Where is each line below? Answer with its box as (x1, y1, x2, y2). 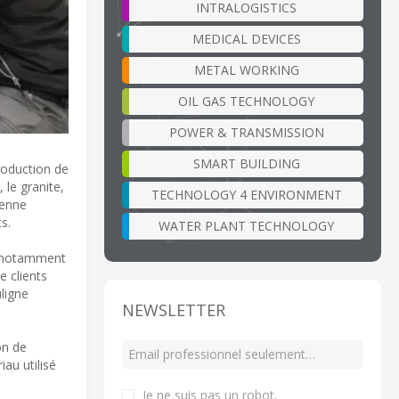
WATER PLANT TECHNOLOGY (159, 216, 334, 234)
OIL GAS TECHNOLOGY (178, 92, 314, 110)
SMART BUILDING (192, 154, 300, 172)
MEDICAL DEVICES (191, 29, 301, 47)
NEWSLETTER (122, 298, 225, 321)
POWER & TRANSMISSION (168, 123, 324, 141)
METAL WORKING (193, 61, 299, 78)
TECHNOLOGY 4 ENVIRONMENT (151, 185, 342, 203)
